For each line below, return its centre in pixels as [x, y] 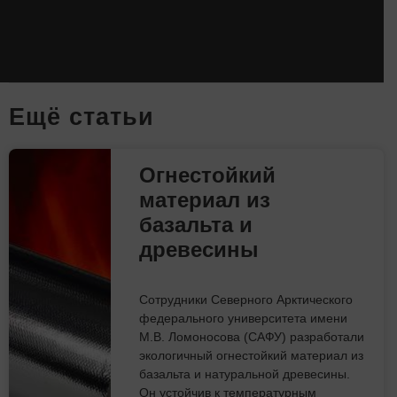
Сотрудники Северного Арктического [246, 299]
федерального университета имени [244, 318]
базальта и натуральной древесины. [245, 374]
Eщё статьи [82, 116]
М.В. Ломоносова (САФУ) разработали [252, 336]
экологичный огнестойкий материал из [252, 355]
